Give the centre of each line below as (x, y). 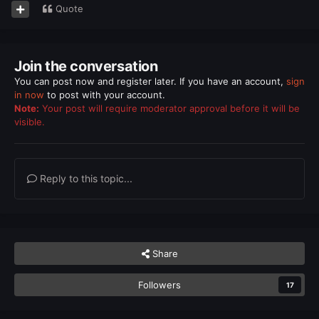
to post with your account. (105, 95)
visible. (30, 122)
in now (29, 95)
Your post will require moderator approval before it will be (169, 109)
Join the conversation (86, 67)
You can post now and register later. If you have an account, (150, 82)
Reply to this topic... (85, 179)
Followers (159, 285)
